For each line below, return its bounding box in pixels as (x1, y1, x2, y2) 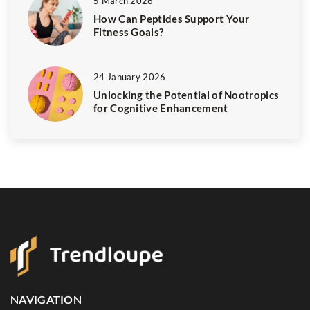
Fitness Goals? (93, 26, 164, 39)
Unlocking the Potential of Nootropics (93, 89, 280, 102)
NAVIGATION (10, 292, 82, 306)
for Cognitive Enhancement (93, 102, 228, 115)
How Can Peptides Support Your (93, 12, 250, 26)
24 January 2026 (93, 71, 166, 83)
